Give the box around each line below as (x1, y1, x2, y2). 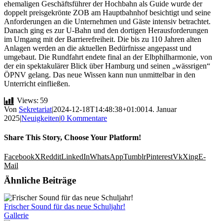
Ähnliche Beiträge (4, 175, 76, 186)
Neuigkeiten (21, 113, 59, 122)
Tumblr (123, 152, 146, 161)
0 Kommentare (61, 113, 107, 122)
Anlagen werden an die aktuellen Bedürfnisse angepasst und (4, 43, 191, 52)
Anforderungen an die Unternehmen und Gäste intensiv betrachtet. (4, 17, 211, 26)
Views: (17, 96, 38, 105)
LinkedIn (61, 152, 90, 161)
